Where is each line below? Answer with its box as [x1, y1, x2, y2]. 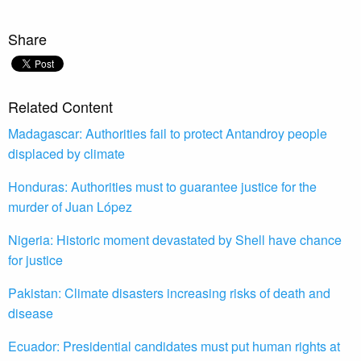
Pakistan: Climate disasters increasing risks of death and [8, 284, 330, 303]
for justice [8, 251, 63, 270]
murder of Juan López [8, 197, 132, 217]
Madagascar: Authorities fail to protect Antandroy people [8, 124, 327, 143]
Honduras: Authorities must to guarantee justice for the [8, 177, 317, 197]
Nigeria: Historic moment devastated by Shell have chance [8, 230, 342, 250]
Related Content [8, 96, 113, 118]
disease [8, 304, 53, 323]
